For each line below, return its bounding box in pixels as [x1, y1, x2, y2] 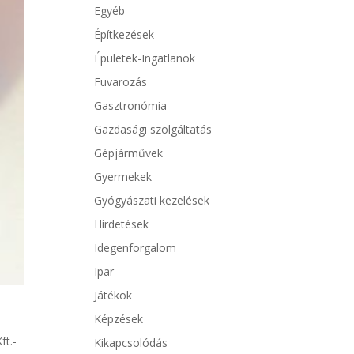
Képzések [94, 311, 144, 326]
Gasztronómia [94, 98, 168, 113]
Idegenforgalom [94, 240, 177, 255]
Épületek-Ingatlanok [94, 51, 196, 66]
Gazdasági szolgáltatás [94, 122, 213, 137]
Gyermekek [94, 169, 153, 184]
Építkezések [94, 27, 155, 42]
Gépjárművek [94, 145, 164, 160]
